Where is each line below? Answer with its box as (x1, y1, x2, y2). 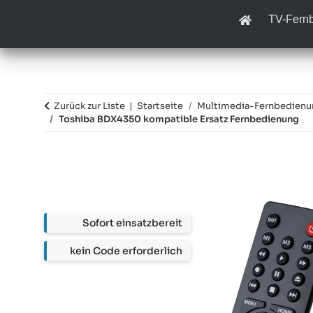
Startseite (137, 100, 183, 112)
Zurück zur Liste (54, 100, 125, 112)
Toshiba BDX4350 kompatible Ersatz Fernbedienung (59, 113, 299, 125)
